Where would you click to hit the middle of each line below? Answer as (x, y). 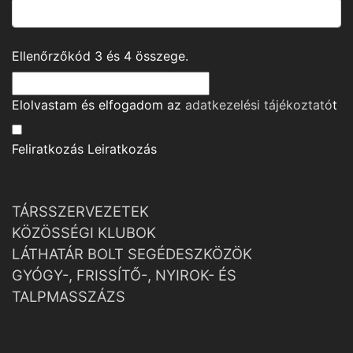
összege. (160, 56)
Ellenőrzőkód (53, 56)
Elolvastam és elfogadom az (98, 105)
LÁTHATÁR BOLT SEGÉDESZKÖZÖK (132, 254)
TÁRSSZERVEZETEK (80, 212)
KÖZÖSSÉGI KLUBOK (84, 233)
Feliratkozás (48, 149)
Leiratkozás (122, 149)
